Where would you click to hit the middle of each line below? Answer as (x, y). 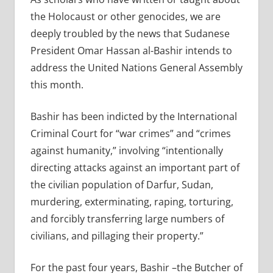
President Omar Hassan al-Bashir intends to (131, 50)
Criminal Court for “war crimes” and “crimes (130, 133)
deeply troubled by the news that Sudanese (130, 33)
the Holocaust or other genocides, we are (125, 16)
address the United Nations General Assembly (136, 67)
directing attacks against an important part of (135, 167)
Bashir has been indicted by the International (133, 116)
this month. (57, 84)
